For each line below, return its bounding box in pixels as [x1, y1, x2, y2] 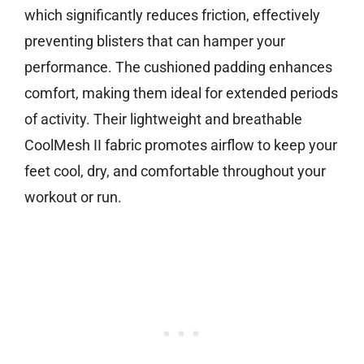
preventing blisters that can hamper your [24, 32, 285, 50]
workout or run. [24, 188, 122, 206]
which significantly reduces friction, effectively [24, 6, 320, 24]
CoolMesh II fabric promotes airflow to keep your [24, 136, 337, 154]
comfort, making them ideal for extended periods [24, 84, 338, 102]
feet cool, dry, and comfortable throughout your [24, 162, 326, 180]
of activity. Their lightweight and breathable [24, 110, 302, 128]
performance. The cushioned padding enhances [24, 58, 332, 76]
